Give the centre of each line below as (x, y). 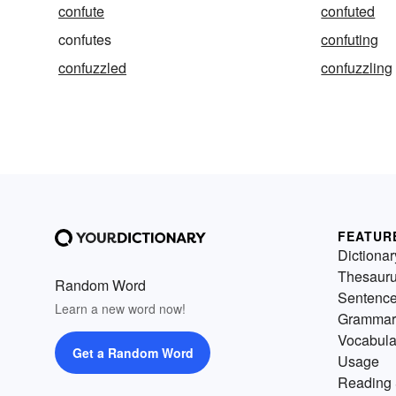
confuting (350, 40)
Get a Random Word (133, 353)
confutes (85, 40)
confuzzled (92, 68)
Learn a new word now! (120, 309)
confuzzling (357, 68)
